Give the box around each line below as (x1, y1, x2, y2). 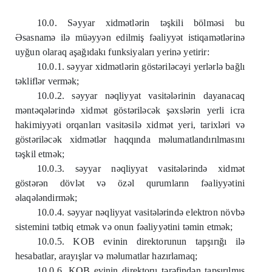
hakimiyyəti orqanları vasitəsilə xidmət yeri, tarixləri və (15, 120, 245, 130)
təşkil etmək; (15, 149, 64, 159)
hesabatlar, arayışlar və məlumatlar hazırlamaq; (15, 251, 198, 261)
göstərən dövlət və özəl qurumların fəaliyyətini (15, 178, 245, 188)
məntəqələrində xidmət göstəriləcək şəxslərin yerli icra (15, 105, 245, 115)
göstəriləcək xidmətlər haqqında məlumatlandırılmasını (15, 134, 245, 144)
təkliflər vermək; (15, 76, 80, 86)
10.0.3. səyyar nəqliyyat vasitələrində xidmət (37, 163, 245, 174)
